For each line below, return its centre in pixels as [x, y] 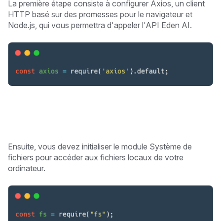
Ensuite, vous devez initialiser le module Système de [100, 147]
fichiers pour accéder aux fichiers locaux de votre [96, 157]
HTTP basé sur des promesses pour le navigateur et [100, 15]
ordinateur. [27, 168]
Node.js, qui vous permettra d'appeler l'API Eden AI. [100, 25]
